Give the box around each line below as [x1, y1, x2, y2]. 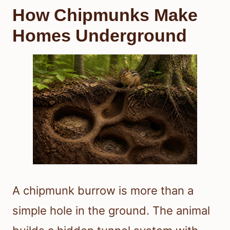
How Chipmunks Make [12, 5, 198, 25]
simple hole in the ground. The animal [12, 203, 210, 217]
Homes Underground [12, 26, 187, 46]
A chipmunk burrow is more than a [12, 183, 194, 197]
